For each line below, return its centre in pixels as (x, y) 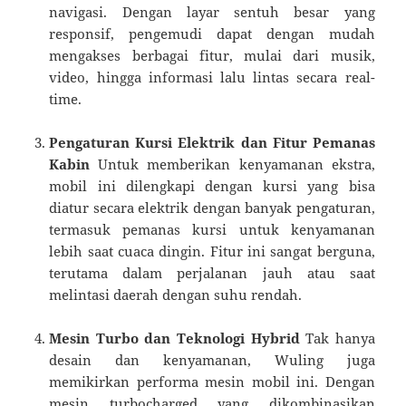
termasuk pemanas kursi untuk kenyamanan (212, 229)
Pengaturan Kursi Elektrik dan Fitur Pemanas (212, 142)
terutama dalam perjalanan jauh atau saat (212, 272)
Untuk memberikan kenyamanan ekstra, (232, 164)
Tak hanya (337, 338)
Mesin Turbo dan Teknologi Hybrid (174, 338)
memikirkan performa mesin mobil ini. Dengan (212, 381)
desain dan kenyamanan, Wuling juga (212, 359)
